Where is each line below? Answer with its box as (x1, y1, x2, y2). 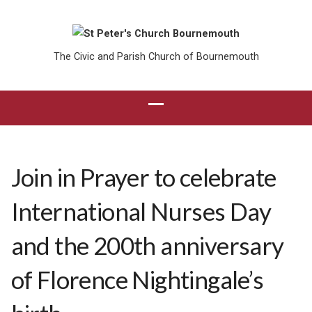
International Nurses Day (10, 196, 272, 226)
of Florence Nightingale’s (10, 265, 264, 294)
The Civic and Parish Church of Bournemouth (53, 51, 259, 63)
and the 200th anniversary (10, 231, 284, 260)
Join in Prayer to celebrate (10, 162, 276, 192)
